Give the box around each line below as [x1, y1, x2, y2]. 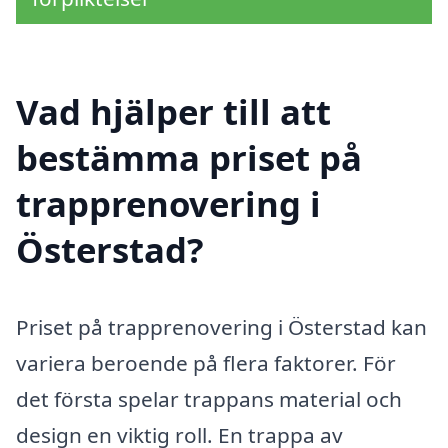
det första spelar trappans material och [16, 385, 402, 414]
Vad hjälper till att [16, 87, 331, 135]
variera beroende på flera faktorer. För [16, 349, 396, 378]
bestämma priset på [16, 133, 362, 181]
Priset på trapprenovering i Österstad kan [16, 313, 427, 342]
